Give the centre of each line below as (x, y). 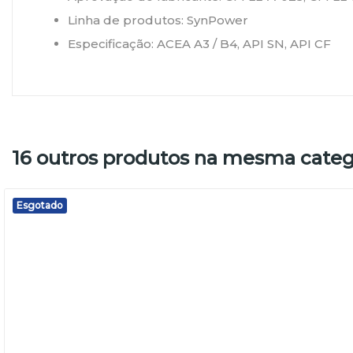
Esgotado (40, 205)
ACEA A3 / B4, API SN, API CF (244, 44)
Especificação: (112, 44)
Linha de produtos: (127, 20)
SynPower (217, 20)
